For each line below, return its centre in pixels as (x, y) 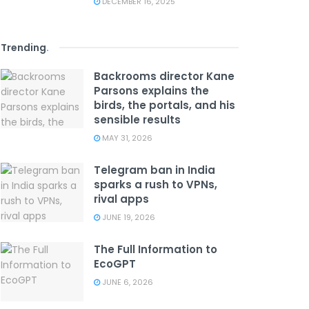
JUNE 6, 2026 (127, 282)
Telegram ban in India (154, 170)
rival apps (121, 199)
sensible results (137, 120)
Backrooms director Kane (164, 76)
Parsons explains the (151, 91)
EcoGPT (115, 264)
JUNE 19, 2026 (128, 217)
